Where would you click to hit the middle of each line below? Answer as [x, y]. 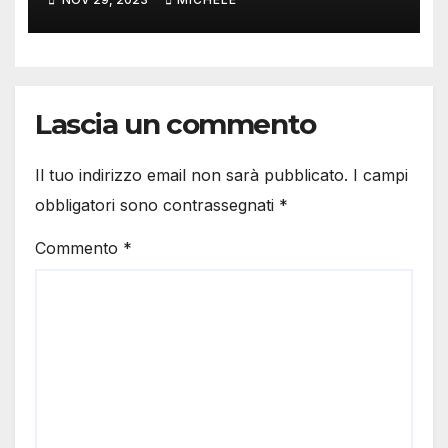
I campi [380, 175]
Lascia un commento [175, 124]
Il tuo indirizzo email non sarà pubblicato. [191, 175]
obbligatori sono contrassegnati [157, 205]
